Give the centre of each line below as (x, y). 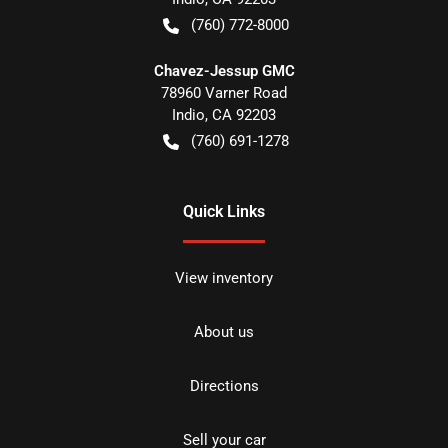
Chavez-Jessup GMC (224, 70)
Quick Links (224, 211)
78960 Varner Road (224, 92)
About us (224, 331)
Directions (224, 385)
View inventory (224, 277)
